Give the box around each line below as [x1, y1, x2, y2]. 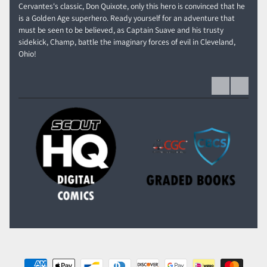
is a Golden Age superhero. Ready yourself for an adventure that [18, 12, 235, 23]
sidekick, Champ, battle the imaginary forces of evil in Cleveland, [18, 36, 235, 47]
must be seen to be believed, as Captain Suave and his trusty [18, 24, 223, 35]
